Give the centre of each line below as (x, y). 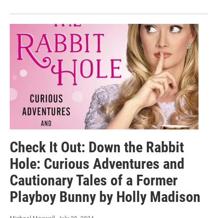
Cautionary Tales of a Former (94, 180)
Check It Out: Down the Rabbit (97, 147)
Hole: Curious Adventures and (97, 163)
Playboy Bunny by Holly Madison (105, 197)
